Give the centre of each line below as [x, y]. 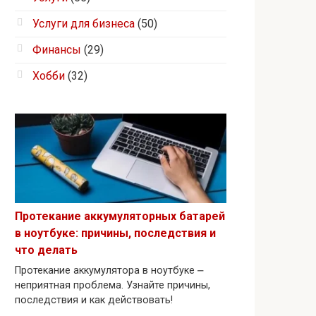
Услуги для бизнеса [84, 24]
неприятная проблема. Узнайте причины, [113, 286]
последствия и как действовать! [94, 300]
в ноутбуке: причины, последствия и [115, 233]
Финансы [57, 50]
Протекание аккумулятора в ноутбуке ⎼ [109, 271]
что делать [46, 250]
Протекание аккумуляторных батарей [120, 217]
